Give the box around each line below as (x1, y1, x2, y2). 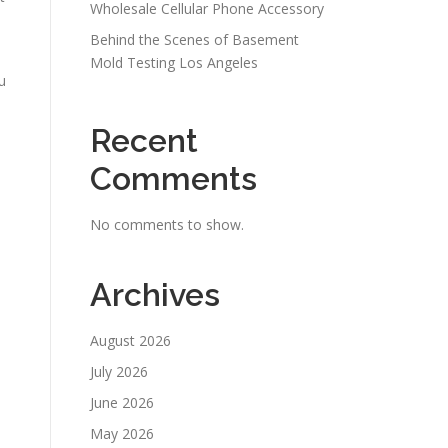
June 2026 (90, 393, 154, 412)
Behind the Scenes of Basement (90, 30, 299, 49)
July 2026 (90, 362, 148, 381)
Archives (90, 276, 220, 313)
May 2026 (90, 424, 154, 443)
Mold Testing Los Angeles (90, 53, 258, 72)
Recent (90, 122, 198, 159)
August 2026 (90, 331, 171, 350)
